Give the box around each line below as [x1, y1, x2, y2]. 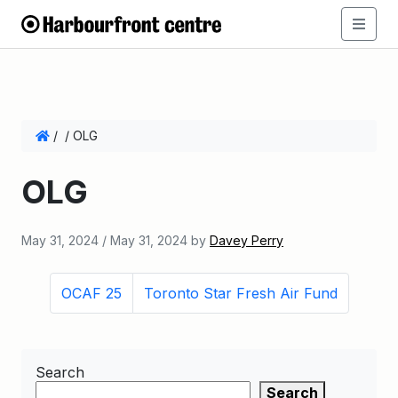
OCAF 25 [60, 284, 122, 302]
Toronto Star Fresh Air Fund [143, 284, 338, 302]
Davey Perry [210, 233, 283, 248]
